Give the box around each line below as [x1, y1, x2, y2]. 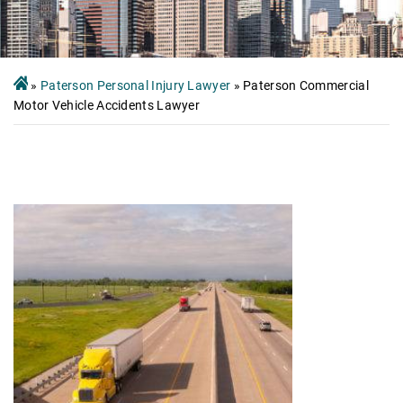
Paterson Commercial [243, 77, 369, 93]
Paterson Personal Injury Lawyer [40, 77, 231, 93]
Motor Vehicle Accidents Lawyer [13, 97, 201, 112]
